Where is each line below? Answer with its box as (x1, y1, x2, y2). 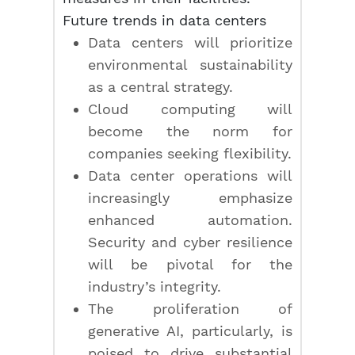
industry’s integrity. (88, 278, 222, 295)
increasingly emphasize (88, 189, 292, 206)
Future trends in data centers (63, 12, 267, 29)
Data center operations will (88, 167, 292, 184)
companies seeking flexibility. (88, 145, 292, 162)
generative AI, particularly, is (88, 323, 292, 339)
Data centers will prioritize (88, 34, 292, 51)
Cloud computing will (88, 101, 292, 117)
